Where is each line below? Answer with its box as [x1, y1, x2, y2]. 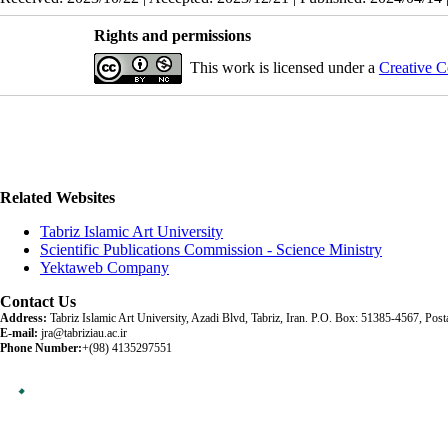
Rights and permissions [93, 26, 251, 44]
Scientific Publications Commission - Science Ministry [40, 241, 382, 258]
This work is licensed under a [189, 58, 379, 76]
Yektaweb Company [40, 259, 169, 276]
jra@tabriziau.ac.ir [38, 326, 127, 340]
